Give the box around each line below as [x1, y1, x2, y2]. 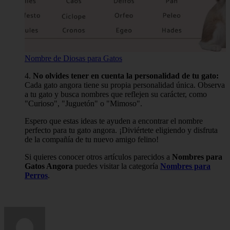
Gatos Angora [25, 162, 73, 171]
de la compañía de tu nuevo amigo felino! [25, 135, 159, 144]
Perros [25, 171, 48, 180]
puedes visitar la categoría [73, 162, 160, 171]
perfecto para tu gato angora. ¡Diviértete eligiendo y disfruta [25, 126, 218, 135]
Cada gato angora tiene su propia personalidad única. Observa [25, 81, 225, 90]
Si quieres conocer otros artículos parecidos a [25, 152, 172, 162]
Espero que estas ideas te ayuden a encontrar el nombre [25, 117, 203, 126]
